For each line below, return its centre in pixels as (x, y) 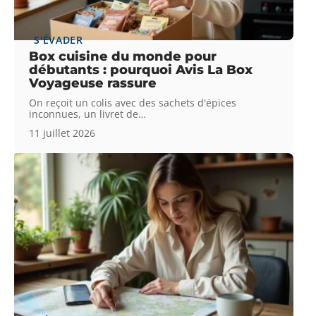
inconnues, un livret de (84, 114)
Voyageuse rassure (93, 84)
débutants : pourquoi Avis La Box (141, 70)
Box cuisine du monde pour (123, 57)
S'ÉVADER (59, 40)
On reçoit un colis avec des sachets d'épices (133, 103)
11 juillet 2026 (62, 133)
